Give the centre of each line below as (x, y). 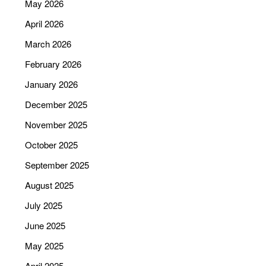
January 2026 (52, 84)
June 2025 (45, 225)
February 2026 (53, 64)
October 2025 (52, 144)
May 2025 (45, 245)
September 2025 (57, 164)
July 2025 (44, 205)
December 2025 (56, 104)
